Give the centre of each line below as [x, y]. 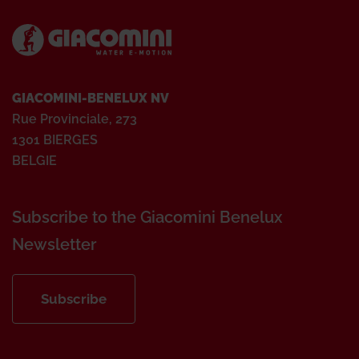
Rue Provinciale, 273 [75, 119]
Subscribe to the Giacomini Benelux [147, 217]
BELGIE [34, 161]
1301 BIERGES [55, 140]
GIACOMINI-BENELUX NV [91, 98]
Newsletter [54, 244]
